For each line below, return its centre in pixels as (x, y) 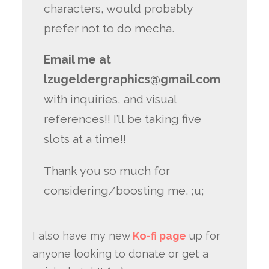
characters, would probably (119, 8)
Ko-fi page (158, 235)
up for (203, 235)
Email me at (78, 60)
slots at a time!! (87, 139)
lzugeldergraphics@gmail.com (132, 80)
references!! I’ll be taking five (123, 119)
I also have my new (81, 235)
